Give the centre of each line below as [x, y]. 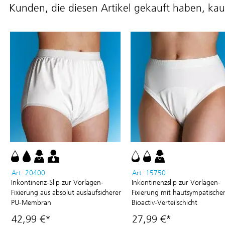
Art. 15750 [149, 173]
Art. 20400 [28, 173]
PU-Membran [31, 203]
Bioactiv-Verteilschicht [164, 203]
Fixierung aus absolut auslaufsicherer [66, 193]
